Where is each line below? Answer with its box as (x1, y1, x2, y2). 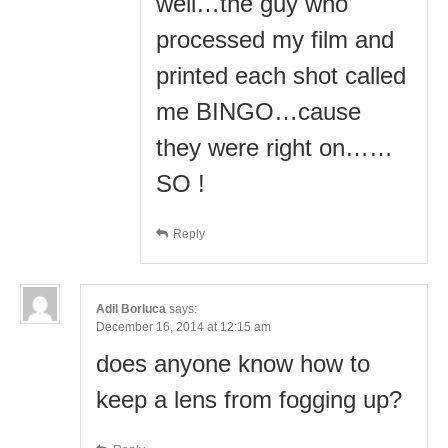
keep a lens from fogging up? (96, 385, 402, 413)
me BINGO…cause (156, 97, 361, 125)
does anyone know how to (96, 349, 370, 377)
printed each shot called (156, 61, 406, 89)
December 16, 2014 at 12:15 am (96, 319, 271, 334)
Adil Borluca (96, 301, 166, 316)
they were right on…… (156, 133, 393, 161)
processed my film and (156, 25, 394, 53)
